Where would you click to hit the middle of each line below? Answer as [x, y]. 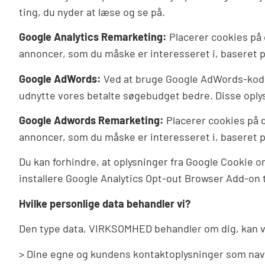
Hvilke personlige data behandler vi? [105, 203]
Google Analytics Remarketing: [93, 37]
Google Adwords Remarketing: [91, 120]
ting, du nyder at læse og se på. [92, 12]
